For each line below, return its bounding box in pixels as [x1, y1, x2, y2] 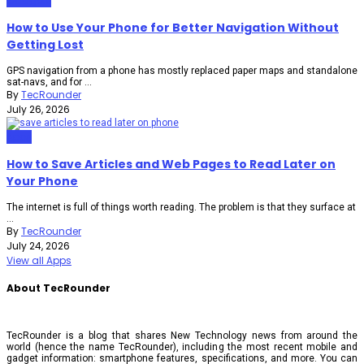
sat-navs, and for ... [6, 76, 92, 89]
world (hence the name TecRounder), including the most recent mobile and [6, 340, 357, 353]
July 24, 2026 [6, 239, 70, 253]
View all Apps [6, 253, 71, 268]
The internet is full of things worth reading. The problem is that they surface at [6, 201, 356, 214]
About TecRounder [6, 281, 110, 296]
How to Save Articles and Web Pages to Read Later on [6, 156, 336, 173]
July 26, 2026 [6, 102, 70, 117]
